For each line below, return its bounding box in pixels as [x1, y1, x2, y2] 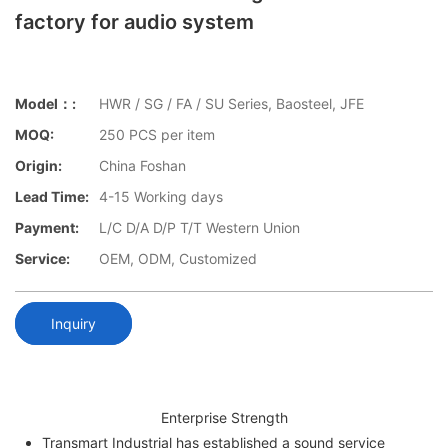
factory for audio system [15, 10, 254, 34]
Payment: [15, 219, 79, 237]
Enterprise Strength [160, 408, 288, 426]
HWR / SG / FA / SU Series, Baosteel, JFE [99, 95, 364, 113]
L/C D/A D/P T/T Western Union [99, 219, 300, 237]
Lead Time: [15, 188, 89, 206]
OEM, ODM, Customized [99, 250, 257, 268]
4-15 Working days [99, 188, 223, 206]
